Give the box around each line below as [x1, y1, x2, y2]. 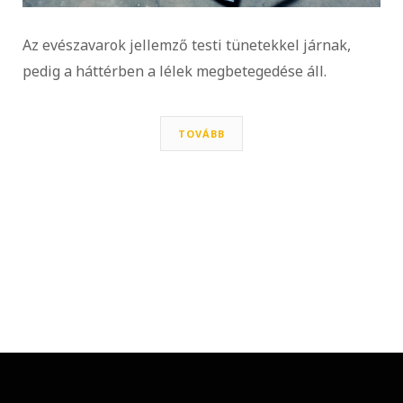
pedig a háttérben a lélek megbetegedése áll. [22, 60, 327, 81]
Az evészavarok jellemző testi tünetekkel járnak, [22, 34, 351, 55]
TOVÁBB [178, 126, 225, 140]
